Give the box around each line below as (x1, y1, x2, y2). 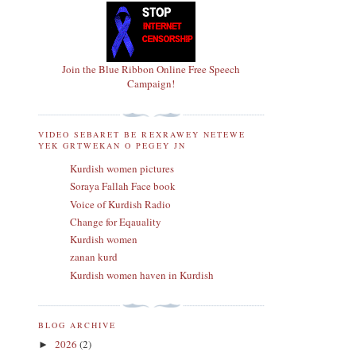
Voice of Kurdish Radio (70, 196, 171, 211)
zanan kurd (70, 250, 118, 265)
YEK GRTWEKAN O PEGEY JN (38, 140, 186, 152)
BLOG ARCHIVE (38, 319, 117, 331)
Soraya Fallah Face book (70, 179, 176, 194)
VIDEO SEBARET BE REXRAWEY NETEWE (38, 129, 246, 141)
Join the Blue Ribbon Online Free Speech (62, 61, 241, 76)
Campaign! (127, 75, 176, 91)
